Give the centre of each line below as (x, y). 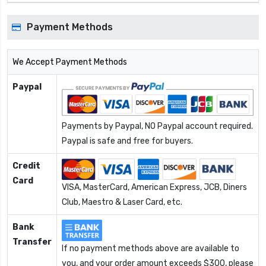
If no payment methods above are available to (151, 249)
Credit (26, 166)
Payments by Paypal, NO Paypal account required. (157, 126)
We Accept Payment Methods (70, 62)
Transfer (32, 242)
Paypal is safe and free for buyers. (127, 141)
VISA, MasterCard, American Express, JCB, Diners (154, 188)
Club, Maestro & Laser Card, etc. (122, 202)
